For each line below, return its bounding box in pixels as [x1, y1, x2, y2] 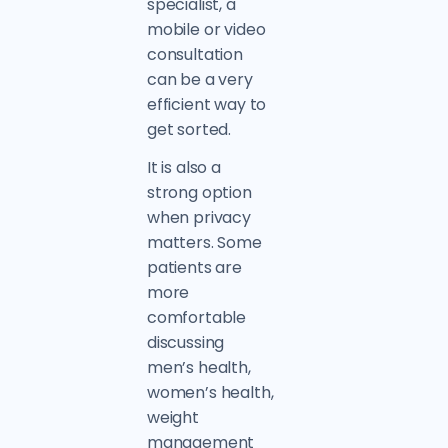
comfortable [146, 306, 247, 329]
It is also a [146, 156, 221, 179]
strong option [146, 181, 252, 204]
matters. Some [146, 231, 262, 254]
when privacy [146, 206, 251, 229]
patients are [146, 256, 242, 279]
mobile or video [146, 18, 266, 41]
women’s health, [146, 381, 274, 404]
